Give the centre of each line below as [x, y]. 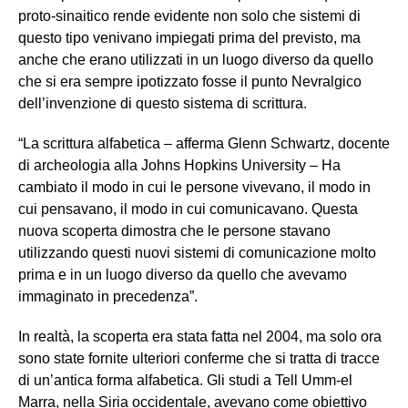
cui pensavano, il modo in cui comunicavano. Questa [188, 209]
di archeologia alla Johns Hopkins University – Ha [179, 166]
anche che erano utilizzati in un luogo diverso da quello [196, 60]
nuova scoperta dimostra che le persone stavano [174, 231]
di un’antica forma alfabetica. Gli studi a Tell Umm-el [185, 381]
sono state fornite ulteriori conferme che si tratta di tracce [199, 359]
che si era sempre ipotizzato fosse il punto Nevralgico [190, 82]
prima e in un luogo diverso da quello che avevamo [183, 275]
